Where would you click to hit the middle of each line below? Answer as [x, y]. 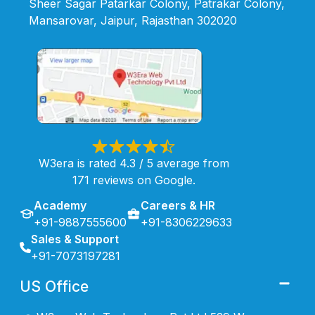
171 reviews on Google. [134, 180]
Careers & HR [178, 205]
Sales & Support [75, 239]
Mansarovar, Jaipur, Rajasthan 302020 [133, 20]
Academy [60, 205]
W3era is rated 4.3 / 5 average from [134, 163]
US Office [54, 286]
